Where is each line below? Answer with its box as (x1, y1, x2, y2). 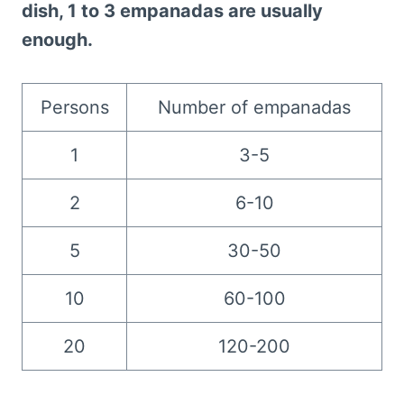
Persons (40, 96, 109, 119)
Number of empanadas (158, 96, 351, 119)
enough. (22, 29, 93, 51)
